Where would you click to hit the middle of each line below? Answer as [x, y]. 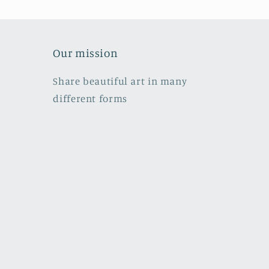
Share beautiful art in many [120, 81]
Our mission [86, 53]
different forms [90, 99]
